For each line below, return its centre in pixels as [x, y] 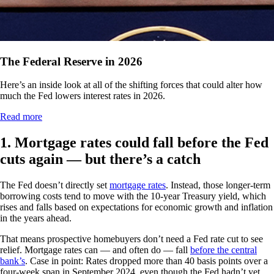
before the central [224, 250]
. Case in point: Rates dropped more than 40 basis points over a [146, 261]
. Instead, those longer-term [218, 185]
